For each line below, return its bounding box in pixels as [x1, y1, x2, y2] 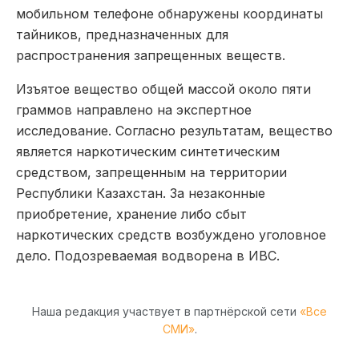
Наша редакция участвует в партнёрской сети [32, 304, 300, 318]
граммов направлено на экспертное [16, 101, 252, 118]
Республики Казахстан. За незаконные [16, 184, 265, 201]
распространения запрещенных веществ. [16, 46, 285, 63]
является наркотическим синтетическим [16, 143, 280, 159]
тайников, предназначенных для [16, 26, 228, 42]
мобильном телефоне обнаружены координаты [16, 5, 323, 22]
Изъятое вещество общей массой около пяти [16, 80, 311, 97]
